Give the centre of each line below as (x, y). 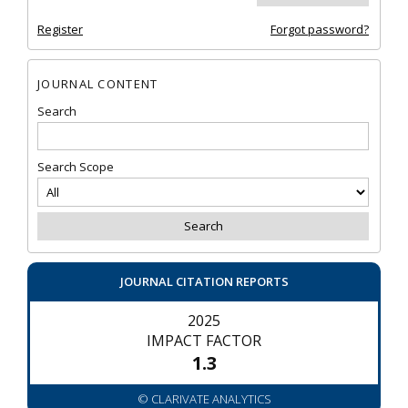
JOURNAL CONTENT (98, 83)
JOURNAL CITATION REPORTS (204, 282)
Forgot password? (320, 30)
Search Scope (76, 167)
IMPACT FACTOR (204, 341)
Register (60, 30)
